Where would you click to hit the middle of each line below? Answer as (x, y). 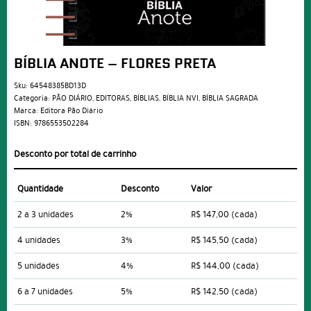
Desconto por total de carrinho (75, 154)
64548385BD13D (58, 86)
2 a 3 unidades (45, 215)
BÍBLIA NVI (180, 99)
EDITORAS (113, 99)
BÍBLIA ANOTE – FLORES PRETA (115, 65)
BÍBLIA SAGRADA (230, 99)
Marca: (27, 111)
